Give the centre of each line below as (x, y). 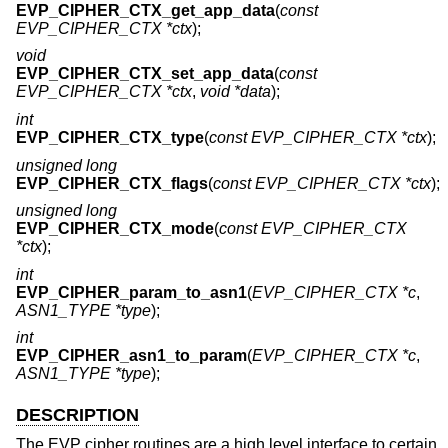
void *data (235, 92)
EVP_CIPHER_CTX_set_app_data (145, 74)
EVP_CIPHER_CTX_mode (115, 229)
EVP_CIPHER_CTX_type (110, 138)
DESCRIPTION (77, 414)
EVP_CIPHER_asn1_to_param (131, 356)
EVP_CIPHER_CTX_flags (112, 183)
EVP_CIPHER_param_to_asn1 (131, 292)
